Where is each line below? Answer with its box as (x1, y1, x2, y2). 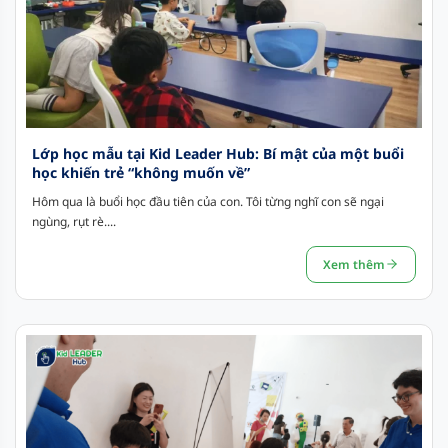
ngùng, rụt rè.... (32, 212, 116, 230)
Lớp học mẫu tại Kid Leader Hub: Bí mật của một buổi (32, 143, 404, 163)
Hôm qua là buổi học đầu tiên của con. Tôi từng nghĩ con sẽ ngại (32, 192, 384, 210)
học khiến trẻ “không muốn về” (32, 162, 250, 182)
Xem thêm (323, 255, 385, 273)
